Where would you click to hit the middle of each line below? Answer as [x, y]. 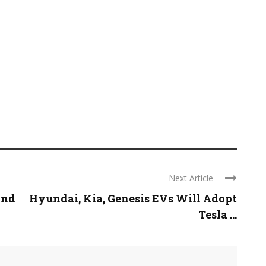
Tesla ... [218, 215]
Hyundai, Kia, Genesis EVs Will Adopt [133, 199]
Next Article [191, 178]
